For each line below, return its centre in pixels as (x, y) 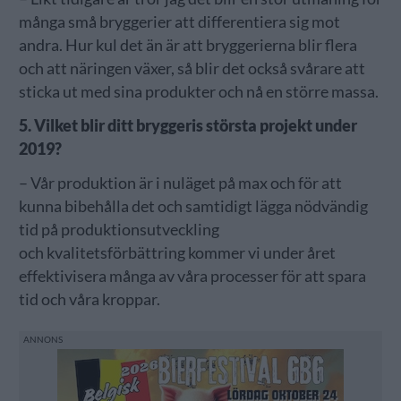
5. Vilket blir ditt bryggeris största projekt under (188, 125)
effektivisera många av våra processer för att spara (192, 276)
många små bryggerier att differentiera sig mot (179, 21)
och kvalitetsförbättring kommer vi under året (177, 252)
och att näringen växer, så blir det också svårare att (192, 68)
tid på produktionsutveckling (119, 229)
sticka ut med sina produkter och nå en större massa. (198, 91)
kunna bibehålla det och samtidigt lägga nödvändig (193, 206)
